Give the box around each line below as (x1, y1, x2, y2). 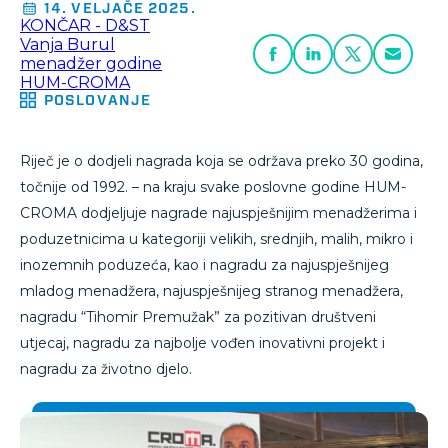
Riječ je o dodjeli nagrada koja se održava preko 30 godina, (20, 152, 423, 170)
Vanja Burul (20, 35, 115, 54)
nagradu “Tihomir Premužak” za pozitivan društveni (20, 308, 376, 326)
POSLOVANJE (44, 92, 151, 108)
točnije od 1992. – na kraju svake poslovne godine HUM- (20, 178, 406, 196)
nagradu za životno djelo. (20, 360, 192, 378)
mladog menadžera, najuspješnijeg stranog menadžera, (20, 282, 403, 300)
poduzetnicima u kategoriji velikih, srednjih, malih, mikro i (20, 230, 413, 248)
